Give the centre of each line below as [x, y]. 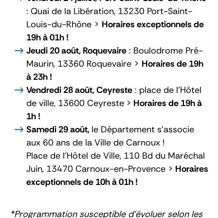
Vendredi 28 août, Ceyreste [79, 90]
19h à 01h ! [47, 37]
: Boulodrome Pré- [165, 50]
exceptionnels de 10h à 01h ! [82, 182]
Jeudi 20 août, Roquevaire [76, 50]
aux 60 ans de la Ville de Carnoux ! [95, 142]
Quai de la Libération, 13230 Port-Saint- [111, 11]
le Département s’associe [143, 129]
